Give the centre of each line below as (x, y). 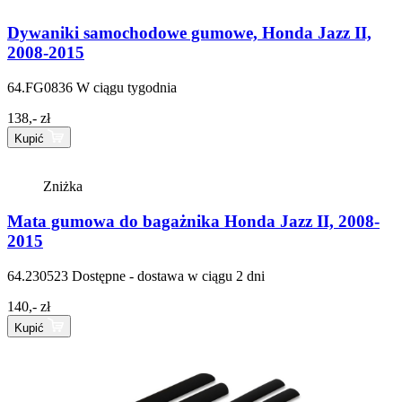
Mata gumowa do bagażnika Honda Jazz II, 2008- (193, 222)
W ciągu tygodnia (127, 87)
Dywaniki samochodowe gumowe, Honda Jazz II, (189, 32)
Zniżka (63, 187)
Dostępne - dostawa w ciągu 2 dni (168, 275)
